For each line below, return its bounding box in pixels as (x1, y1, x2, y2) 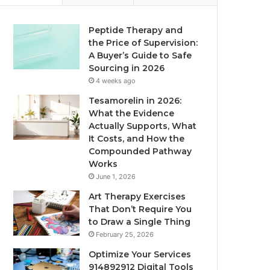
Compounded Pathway (89, 146, 192, 157)
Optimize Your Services (89, 249, 192, 260)
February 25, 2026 (96, 230, 154, 239)
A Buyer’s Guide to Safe (89, 50, 192, 61)
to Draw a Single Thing (89, 216, 191, 227)
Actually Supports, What (89, 121, 197, 131)
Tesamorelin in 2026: (89, 95, 182, 106)
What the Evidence (89, 108, 175, 119)
